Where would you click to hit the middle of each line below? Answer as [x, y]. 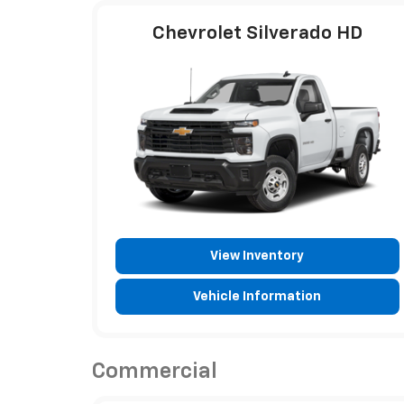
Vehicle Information [257, 296]
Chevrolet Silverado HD [257, 33]
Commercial [155, 371]
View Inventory [257, 256]
